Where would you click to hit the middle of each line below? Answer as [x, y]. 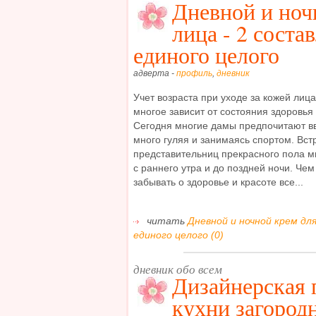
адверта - [155, 73]
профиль [194, 73]
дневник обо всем [178, 269]
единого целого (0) [178, 235]
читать [166, 220]
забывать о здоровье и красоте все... [218, 182]
